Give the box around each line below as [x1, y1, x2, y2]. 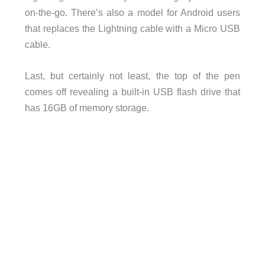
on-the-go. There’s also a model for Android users [24, 7, 241, 18]
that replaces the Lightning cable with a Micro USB [24, 23, 241, 34]
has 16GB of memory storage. [24, 102, 149, 114]
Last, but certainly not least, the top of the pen [24, 70, 241, 82]
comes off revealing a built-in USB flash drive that [24, 86, 241, 98]
